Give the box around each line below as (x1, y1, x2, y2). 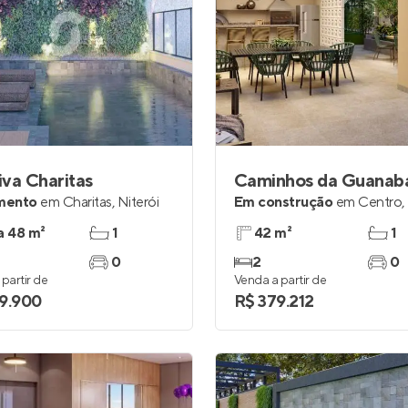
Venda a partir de (234, 272, 327, 289)
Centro (358, 193, 403, 211)
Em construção (234, 193, 333, 211)
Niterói (117, 193, 159, 211)
